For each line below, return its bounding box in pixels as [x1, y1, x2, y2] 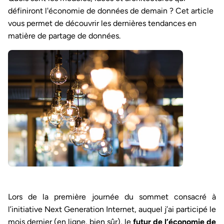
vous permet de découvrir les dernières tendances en [8, 18, 196, 28]
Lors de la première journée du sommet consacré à [8, 192, 216, 202]
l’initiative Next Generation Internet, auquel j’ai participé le [8, 204, 216, 214]
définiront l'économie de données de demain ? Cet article [8, 6, 213, 15]
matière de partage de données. [8, 31, 120, 40]
